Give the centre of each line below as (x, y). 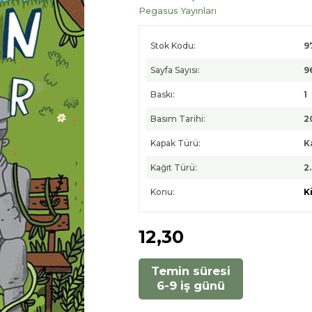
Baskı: (163, 94)
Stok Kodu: (173, 45)
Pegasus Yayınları (178, 10)
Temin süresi (191, 271)
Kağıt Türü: (174, 167)
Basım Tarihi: (178, 118)
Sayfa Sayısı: (175, 70)
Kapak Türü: (176, 143)
